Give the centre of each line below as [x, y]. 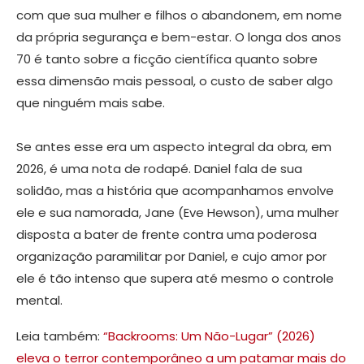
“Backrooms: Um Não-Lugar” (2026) [209, 336]
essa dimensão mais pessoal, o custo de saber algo [175, 81]
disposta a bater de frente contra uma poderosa [167, 235]
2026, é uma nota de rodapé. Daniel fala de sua [159, 169]
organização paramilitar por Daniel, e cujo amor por [171, 257]
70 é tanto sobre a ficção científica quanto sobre [167, 59]
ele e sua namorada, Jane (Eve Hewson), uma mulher [178, 213]
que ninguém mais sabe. [91, 103]
